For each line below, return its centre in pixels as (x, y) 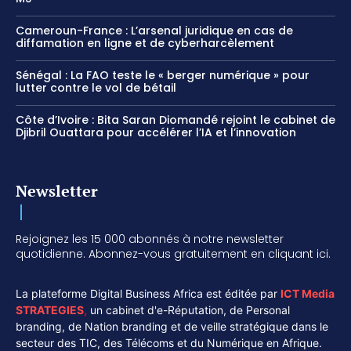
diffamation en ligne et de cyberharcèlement (145, 43)
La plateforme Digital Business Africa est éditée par (148, 294)
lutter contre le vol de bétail (96, 88)
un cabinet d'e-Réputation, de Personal (188, 310)
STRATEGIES (50, 310)
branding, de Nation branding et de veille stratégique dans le (172, 327)
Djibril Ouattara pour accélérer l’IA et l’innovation (156, 133)
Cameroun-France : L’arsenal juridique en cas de (154, 31)
